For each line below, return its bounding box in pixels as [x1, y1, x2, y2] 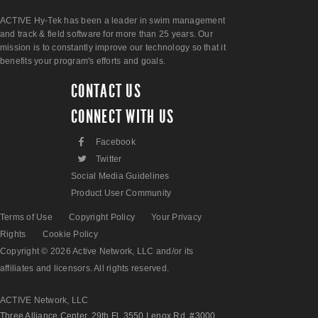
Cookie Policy [42, 229, 98, 240]
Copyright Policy [69, 212, 135, 223]
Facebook [96, 137, 136, 148]
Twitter [96, 154, 122, 165]
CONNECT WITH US [71, 106, 175, 128]
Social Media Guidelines [71, 171, 170, 182]
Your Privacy [151, 212, 202, 223]
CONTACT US [71, 80, 141, 103]
